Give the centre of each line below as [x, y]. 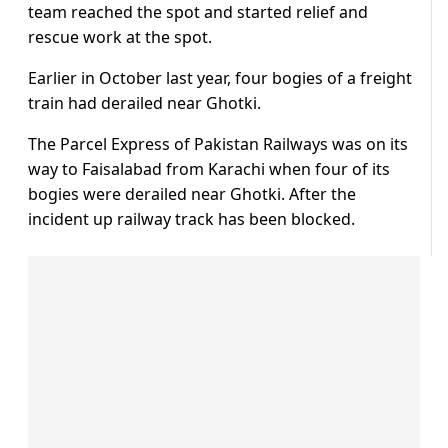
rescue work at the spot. [120, 37]
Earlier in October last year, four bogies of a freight [220, 78]
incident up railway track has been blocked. [191, 219]
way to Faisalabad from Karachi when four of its [209, 169]
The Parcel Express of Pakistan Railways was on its [218, 144]
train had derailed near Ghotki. [144, 103]
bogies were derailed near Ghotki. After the [192, 194]
